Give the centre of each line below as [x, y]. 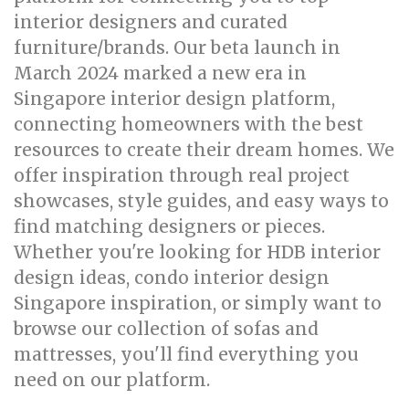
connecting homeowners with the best [189, 124]
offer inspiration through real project [182, 175]
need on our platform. [112, 380]
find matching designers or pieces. [169, 226]
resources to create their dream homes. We [204, 150]
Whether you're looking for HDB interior [197, 252]
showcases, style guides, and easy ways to [201, 201]
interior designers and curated [151, 22]
